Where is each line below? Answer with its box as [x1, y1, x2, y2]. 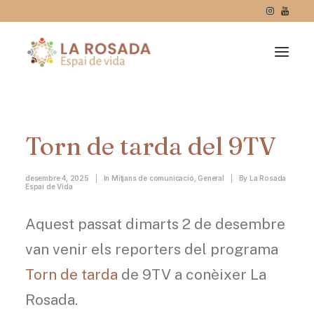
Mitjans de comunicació [111, 174, 194, 182]
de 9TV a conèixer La [118, 266, 266, 283]
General [198, 174, 224, 182]
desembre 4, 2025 [25, 174, 89, 182]
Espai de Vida [25, 182, 73, 191]
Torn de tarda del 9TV [25, 131, 276, 161]
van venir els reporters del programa [25, 240, 278, 258]
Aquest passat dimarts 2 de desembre [25, 215, 285, 233]
